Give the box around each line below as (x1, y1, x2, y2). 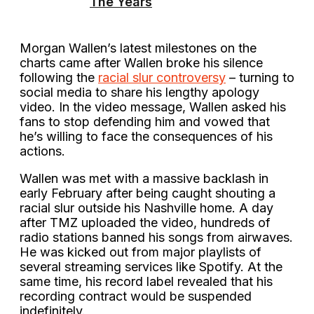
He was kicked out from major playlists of (20, 244, 261, 259)
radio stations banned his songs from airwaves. (20, 229, 293, 245)
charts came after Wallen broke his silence (20, 55, 263, 70)
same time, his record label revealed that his (20, 273, 273, 289)
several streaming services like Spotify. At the (20, 259, 282, 274)
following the (20, 69, 98, 85)
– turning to (226, 69, 294, 85)
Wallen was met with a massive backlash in (20, 170, 268, 186)
